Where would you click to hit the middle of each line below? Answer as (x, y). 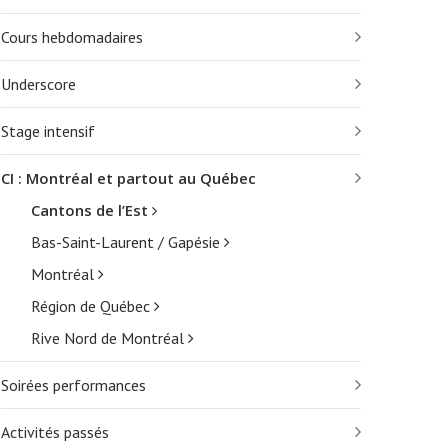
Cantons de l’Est (91, 210)
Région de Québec (92, 306)
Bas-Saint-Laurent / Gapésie (127, 242)
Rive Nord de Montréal (109, 338)
